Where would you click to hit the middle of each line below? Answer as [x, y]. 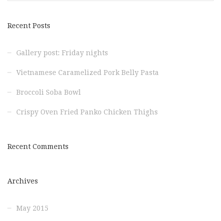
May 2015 [32, 208]
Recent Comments [38, 147]
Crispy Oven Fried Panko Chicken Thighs [87, 112]
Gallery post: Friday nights [62, 53]
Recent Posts [29, 26]
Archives [23, 181]
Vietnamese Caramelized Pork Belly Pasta [88, 73]
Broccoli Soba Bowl [49, 92]
